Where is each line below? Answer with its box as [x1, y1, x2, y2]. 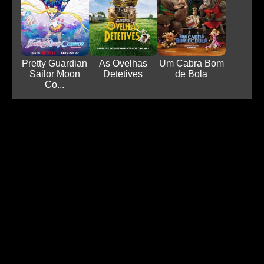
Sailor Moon [29, 69, 80, 80]
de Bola [175, 69, 208, 80]
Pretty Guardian [22, 58, 88, 69]
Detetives [103, 69, 143, 80]
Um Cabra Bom [159, 58, 224, 69]
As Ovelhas [98, 58, 147, 69]
